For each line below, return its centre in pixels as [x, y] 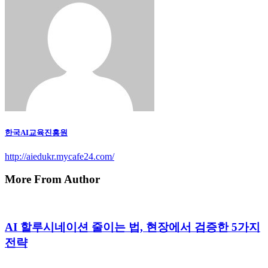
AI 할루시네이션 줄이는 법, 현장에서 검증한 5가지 [133, 227]
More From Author [52, 179]
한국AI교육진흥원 [36, 132]
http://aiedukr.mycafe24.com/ [60, 156]
